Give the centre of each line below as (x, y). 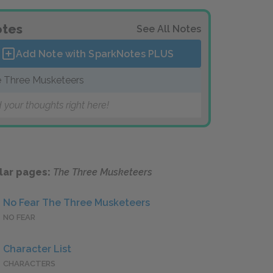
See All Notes (169, 29)
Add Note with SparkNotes (82, 54)
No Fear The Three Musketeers (76, 203)
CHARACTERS (29, 264)
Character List (37, 249)
